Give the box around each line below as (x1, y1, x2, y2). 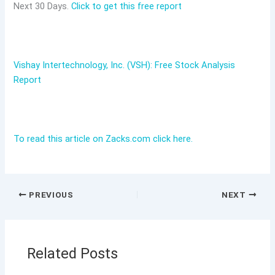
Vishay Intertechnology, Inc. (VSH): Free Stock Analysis (14, 59, 236, 71)
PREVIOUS (26, 189, 74, 199)
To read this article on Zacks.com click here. (14, 133, 193, 144)
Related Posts (27, 244, 118, 262)
